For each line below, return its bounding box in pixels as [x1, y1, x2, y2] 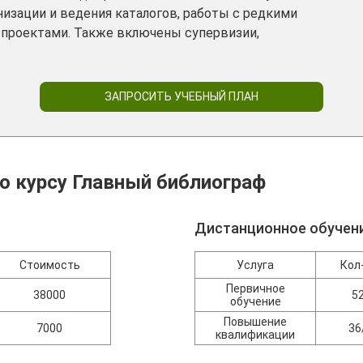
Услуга [237, 258, 275, 271]
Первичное [225, 282, 285, 295]
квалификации [216, 328, 296, 341]
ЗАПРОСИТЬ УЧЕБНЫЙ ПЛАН [105, 90, 258, 103]
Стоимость [19, 258, 80, 271]
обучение [229, 295, 281, 308]
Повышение [224, 315, 288, 328]
